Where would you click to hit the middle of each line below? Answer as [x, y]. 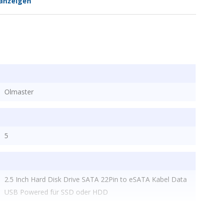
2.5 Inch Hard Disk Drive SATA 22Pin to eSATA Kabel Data [96, 179]
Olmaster [19, 91]
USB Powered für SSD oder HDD [56, 192]
